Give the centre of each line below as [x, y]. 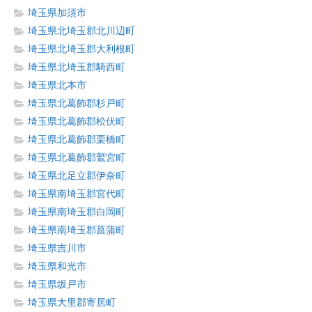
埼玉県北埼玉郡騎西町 [77, 67]
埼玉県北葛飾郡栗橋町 [77, 140]
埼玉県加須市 [57, 13]
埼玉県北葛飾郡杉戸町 [77, 103]
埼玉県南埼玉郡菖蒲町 [77, 230]
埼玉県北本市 [57, 85]
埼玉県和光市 [57, 266]
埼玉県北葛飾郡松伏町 [77, 122]
